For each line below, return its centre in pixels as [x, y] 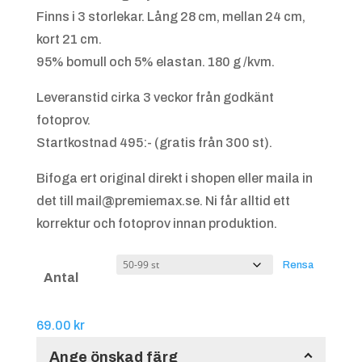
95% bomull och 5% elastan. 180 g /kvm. [155, 61]
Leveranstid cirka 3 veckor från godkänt [155, 97]
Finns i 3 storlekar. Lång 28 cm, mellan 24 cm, [170, 16]
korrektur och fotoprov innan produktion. [156, 223]
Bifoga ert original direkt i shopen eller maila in [174, 178]
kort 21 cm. [69, 39]
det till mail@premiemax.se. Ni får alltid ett [163, 200]
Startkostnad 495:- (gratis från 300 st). [154, 142]
